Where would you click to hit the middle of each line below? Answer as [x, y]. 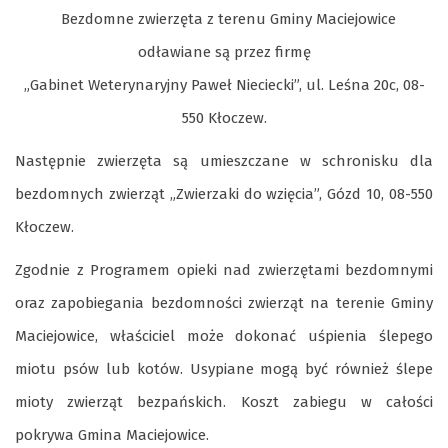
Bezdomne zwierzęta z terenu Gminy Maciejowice [224, 19]
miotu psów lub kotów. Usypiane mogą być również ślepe [224, 369]
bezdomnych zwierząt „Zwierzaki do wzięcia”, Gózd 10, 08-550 [224, 194]
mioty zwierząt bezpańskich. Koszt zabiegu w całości [224, 402]
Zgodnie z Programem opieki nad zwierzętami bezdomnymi [224, 270]
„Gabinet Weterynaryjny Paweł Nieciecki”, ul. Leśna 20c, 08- [224, 85]
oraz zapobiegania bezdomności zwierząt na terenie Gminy [224, 303]
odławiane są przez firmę [224, 52]
